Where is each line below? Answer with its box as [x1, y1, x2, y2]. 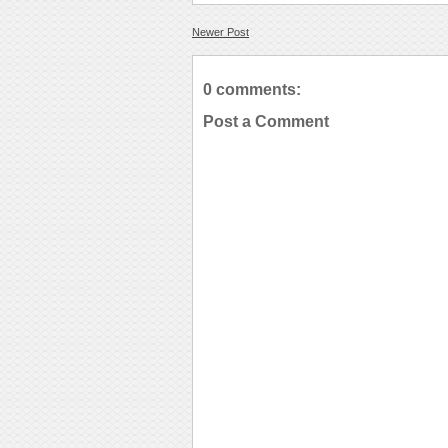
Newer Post [192, 26, 249, 38]
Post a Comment [203, 113, 329, 130]
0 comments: [203, 81, 301, 98]
